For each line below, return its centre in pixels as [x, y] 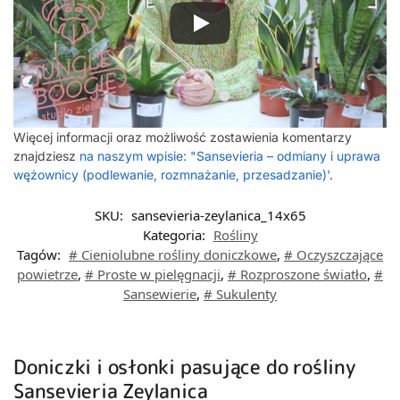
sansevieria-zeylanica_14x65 [218, 216]
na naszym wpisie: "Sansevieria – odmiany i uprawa [230, 156]
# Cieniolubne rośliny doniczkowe [173, 255]
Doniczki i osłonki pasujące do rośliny [184, 367]
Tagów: [41, 255]
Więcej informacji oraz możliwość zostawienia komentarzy [183, 137]
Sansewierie [160, 294]
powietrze [47, 275]
